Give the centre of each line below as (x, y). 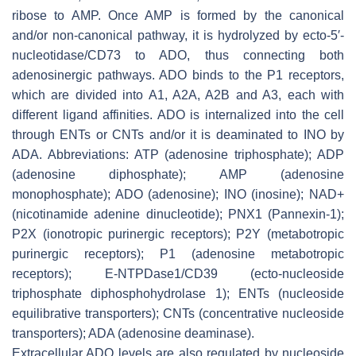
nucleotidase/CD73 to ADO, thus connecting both (178, 55)
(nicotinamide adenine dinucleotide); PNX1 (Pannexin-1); (178, 214)
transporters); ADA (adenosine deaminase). (133, 333)
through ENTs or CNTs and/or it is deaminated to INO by (178, 134)
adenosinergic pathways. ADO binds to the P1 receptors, (178, 75)
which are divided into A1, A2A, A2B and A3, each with (178, 95)
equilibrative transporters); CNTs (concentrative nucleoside (178, 313)
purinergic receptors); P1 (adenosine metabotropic (178, 253)
